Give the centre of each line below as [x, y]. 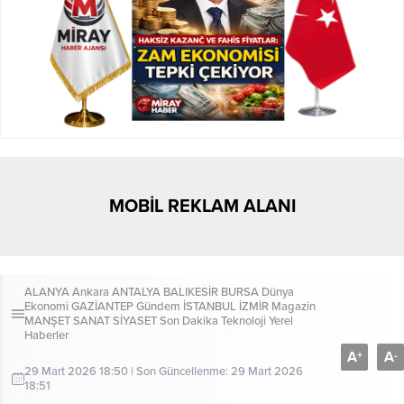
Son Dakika [189, 321]
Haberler [46, 336]
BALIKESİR [191, 293]
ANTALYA [136, 293]
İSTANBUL [210, 307]
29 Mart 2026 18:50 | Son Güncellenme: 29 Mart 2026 [164, 372]
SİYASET [135, 321]
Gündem [158, 307]
